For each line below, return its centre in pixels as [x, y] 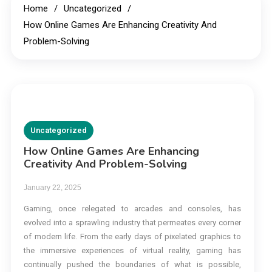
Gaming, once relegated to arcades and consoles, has [132, 209]
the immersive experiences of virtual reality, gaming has [132, 251]
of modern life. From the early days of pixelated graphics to [132, 237]
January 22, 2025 [52, 188]
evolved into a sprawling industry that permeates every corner [132, 223]
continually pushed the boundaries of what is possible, [132, 265]
